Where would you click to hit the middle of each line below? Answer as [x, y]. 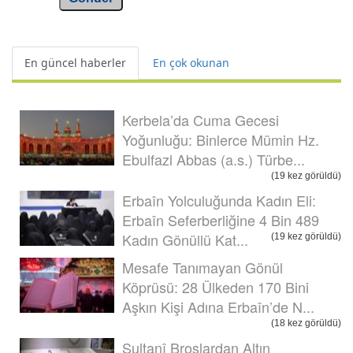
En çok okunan [191, 62]
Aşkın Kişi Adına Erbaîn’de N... [218, 306]
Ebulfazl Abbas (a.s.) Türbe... [214, 159]
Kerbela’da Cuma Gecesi [201, 119]
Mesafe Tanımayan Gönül [203, 267]
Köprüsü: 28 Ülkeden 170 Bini [216, 286]
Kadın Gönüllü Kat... [185, 239]
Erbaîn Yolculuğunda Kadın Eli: [219, 200]
